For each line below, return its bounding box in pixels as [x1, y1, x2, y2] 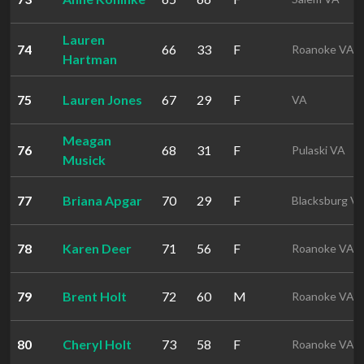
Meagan [63, 132, 111, 148]
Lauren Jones [63, 92, 142, 107]
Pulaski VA [292, 143, 345, 157]
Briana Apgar [63, 193, 142, 208]
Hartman [63, 51, 117, 67]
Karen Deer [63, 240, 132, 256]
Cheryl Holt [63, 336, 132, 352]
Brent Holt [63, 288, 127, 304]
